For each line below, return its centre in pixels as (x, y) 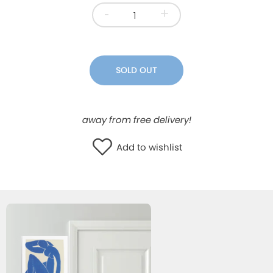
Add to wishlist (150, 147)
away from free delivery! (136, 119)
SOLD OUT (136, 70)
